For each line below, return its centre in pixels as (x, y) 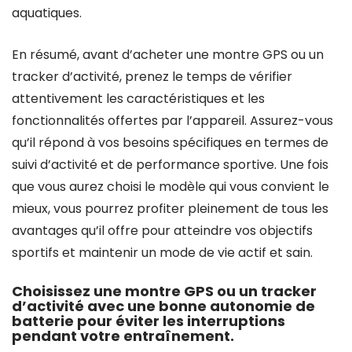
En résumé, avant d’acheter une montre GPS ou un (168, 55)
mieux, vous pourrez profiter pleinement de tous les (170, 209)
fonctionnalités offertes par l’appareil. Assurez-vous (172, 121)
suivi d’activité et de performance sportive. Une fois (170, 165)
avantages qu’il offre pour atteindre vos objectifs (162, 231)
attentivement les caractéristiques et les (138, 99)
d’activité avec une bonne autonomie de (163, 306)
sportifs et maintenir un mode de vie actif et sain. (162, 253)
